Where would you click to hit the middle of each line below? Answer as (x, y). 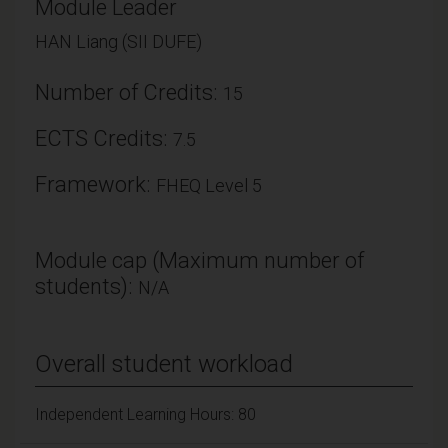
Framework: (95, 184)
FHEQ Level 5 (209, 185)
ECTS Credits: (104, 138)
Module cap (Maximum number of (199, 260)
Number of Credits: (129, 92)
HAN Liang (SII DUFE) (118, 41)
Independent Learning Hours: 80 (145, 414)
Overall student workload (164, 363)
